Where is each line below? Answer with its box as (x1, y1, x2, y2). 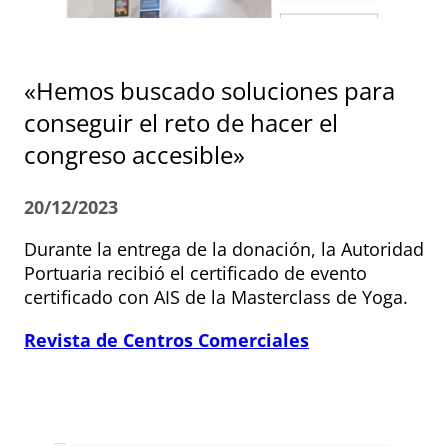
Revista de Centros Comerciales (24, 328, 309, 353)
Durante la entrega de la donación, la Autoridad (24, 237, 424, 262)
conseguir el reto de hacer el (24, 106, 338, 140)
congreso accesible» (24, 138, 245, 172)
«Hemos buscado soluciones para (24, 74, 395, 108)
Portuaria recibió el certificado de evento (24, 261, 367, 286)
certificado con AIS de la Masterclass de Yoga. (24, 285, 408, 310)
